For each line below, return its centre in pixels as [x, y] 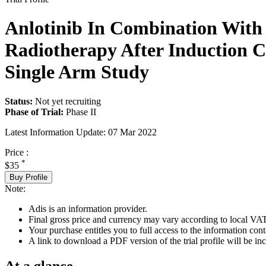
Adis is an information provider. [88, 208]
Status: [19, 101]
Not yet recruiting [68, 101]
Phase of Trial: [34, 112]
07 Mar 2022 [132, 132]
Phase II [81, 112]
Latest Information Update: [55, 132]
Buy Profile [28, 177]
